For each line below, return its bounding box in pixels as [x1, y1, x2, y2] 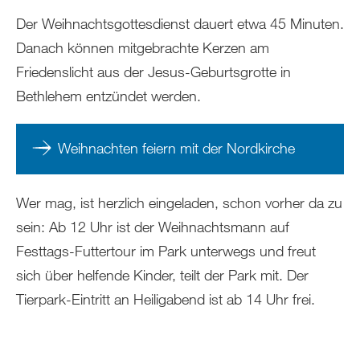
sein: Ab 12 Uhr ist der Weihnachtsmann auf [16, 217, 289, 235]
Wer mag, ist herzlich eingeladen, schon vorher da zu [16, 193, 342, 211]
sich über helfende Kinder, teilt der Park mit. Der [16, 265, 309, 284]
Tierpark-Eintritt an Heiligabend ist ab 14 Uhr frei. [16, 289, 315, 308]
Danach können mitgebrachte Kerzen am [16, 38, 269, 56]
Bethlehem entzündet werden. [16, 86, 201, 104]
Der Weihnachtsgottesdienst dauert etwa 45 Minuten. [16, 14, 344, 32]
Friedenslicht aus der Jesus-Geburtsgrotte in [16, 62, 291, 80]
